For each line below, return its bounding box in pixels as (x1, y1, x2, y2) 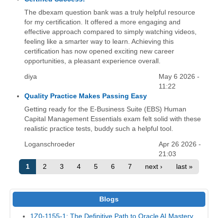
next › (145, 163, 163, 170)
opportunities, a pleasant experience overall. (24, 57, 161, 65)
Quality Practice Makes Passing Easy (24, 92, 147, 100)
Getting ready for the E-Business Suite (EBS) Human (24, 105, 187, 113)
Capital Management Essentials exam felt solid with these (24, 115, 201, 123)
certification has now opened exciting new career (24, 47, 175, 55)
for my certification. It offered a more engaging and (24, 18, 181, 26)
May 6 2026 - (159, 73, 200, 80)
